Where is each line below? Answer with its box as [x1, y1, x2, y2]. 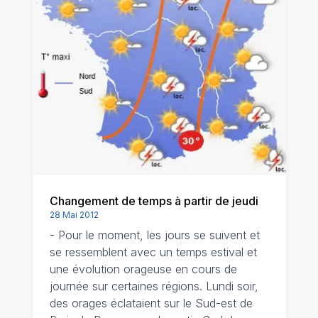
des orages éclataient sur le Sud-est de [49, 296, 253, 310]
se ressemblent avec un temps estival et [49, 245, 257, 259]
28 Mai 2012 [49, 209, 99, 220]
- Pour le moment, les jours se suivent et [49, 228, 260, 242]
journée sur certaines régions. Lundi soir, [49, 279, 258, 293]
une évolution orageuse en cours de [49, 262, 237, 276]
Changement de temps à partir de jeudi [49, 194, 258, 208]
